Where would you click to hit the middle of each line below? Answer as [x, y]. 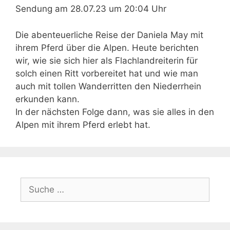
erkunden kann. [47, 99]
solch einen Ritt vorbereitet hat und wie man [107, 73]
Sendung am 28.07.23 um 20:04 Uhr [91, 9]
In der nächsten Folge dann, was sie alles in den [115, 112]
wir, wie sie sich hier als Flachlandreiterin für [107, 60]
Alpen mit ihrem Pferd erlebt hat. [83, 124]
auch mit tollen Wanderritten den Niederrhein [108, 86]
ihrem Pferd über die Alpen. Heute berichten [107, 47]
